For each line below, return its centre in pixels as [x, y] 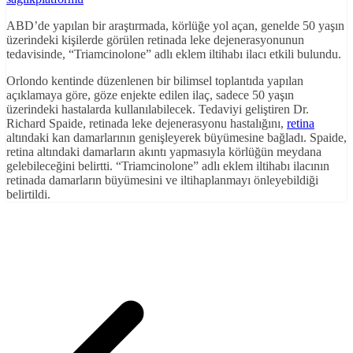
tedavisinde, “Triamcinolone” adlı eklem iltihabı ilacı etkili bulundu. [174, 54]
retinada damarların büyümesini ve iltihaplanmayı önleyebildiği [162, 180]
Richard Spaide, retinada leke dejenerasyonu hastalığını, [147, 124]
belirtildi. [28, 195]
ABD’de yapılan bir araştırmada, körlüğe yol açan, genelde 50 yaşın [175, 26]
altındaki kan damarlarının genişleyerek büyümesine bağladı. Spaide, [176, 138]
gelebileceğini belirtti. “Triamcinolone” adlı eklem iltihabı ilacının [168, 166]
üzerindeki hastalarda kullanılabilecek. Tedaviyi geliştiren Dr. [158, 110]
